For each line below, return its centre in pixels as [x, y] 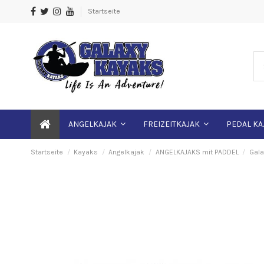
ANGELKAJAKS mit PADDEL [197, 152]
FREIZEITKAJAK [172, 124]
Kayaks [86, 152]
